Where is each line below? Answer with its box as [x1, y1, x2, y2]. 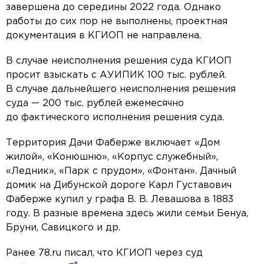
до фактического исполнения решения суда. [6, 113, 224, 123]
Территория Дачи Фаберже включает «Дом [6, 138, 220, 148]
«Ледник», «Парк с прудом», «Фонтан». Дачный [6, 167, 236, 176]
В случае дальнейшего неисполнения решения [6, 85, 236, 94]
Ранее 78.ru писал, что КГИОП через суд [6, 249, 203, 258]
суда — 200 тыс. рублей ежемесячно [6, 99, 184, 108]
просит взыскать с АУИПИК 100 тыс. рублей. [6, 71, 226, 80]
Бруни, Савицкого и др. [6, 223, 120, 233]
